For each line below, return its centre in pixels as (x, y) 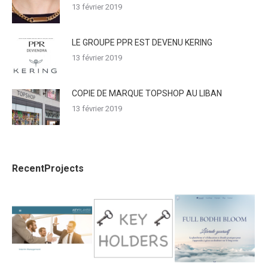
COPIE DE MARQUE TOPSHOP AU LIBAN (147, 93)
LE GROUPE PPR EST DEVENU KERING (142, 42)
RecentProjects (48, 168)
